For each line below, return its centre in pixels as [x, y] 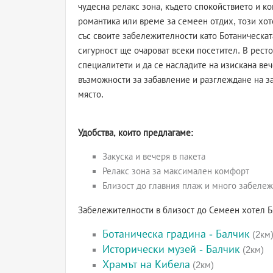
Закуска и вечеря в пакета [154, 156]
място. [91, 94]
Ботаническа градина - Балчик [176, 234]
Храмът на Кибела [146, 264]
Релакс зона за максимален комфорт [176, 171]
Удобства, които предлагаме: [136, 133]
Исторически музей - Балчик [171, 249]
